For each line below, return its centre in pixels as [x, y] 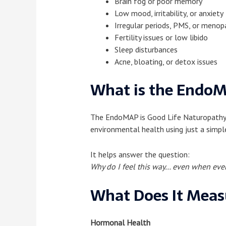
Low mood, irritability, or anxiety [169, 13]
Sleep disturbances [146, 49]
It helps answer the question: [140, 154]
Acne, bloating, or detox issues [166, 61]
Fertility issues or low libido [161, 37]
